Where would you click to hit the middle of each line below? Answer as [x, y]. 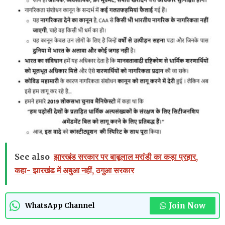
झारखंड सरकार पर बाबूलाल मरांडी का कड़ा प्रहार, [126, 157]
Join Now [187, 206]
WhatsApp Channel [60, 205]
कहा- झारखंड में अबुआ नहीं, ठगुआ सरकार [74, 171]
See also [32, 157]
